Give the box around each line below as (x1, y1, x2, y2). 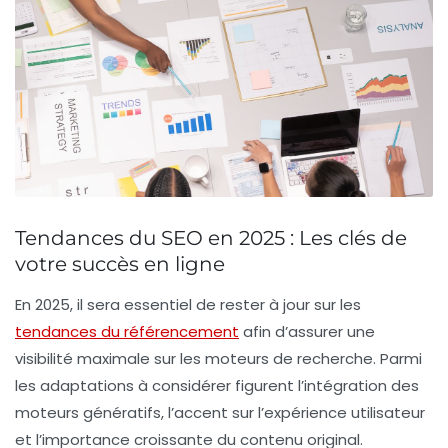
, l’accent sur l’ (161, 401, 264, 423)
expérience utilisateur (264, 401, 425, 423)
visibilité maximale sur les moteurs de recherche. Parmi (15, 347, 422, 369)
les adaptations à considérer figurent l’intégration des (15, 374, 419, 396)
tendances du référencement (15, 320, 239, 342)
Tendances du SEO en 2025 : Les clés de (15, 225, 407, 250)
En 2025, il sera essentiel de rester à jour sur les (15, 293, 361, 315)
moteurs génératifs (15, 401, 161, 423)
